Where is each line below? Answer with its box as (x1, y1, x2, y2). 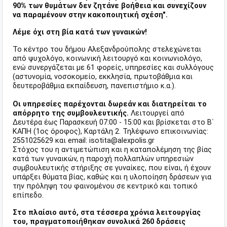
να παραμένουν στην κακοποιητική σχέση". (13, 11, 168, 20)
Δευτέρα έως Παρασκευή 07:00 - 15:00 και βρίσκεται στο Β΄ (13, 118, 214, 127)
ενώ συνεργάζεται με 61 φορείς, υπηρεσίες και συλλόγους (13, 63, 214, 72)
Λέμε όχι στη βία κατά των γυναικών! (13, 28, 147, 37)
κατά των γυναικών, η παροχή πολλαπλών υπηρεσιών (13, 155, 194, 164)
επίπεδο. (13, 191, 44, 200)
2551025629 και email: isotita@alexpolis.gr (13, 136, 155, 145)
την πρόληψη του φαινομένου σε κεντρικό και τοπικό (13, 182, 198, 191)
